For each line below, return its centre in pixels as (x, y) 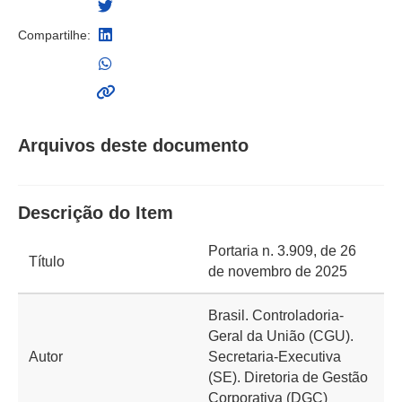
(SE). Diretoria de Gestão (288, 377)
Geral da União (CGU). (281, 336)
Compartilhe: (54, 35)
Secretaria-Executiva (275, 357)
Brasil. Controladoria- (276, 315)
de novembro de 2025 (278, 271)
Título (47, 261)
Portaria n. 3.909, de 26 (282, 251)
